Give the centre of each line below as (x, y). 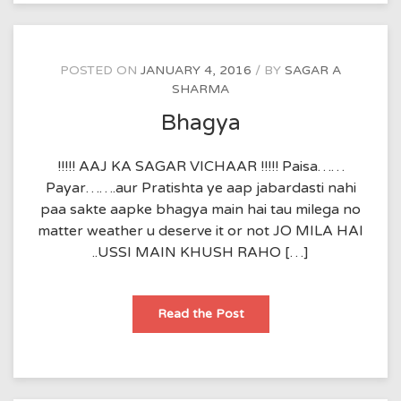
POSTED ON (100, 71)
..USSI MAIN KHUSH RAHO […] (200, 252)
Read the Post (200, 314)
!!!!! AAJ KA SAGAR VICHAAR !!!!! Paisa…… (200, 166)
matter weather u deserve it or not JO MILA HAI (200, 231)
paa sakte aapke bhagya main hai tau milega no (200, 209)
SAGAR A (313, 71)
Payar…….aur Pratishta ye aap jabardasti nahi (200, 188)
